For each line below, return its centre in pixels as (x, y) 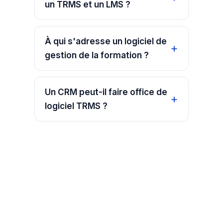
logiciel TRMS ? (76, 106)
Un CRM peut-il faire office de (106, 92)
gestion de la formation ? (97, 56)
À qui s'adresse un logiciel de (106, 42)
